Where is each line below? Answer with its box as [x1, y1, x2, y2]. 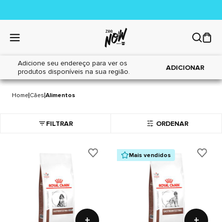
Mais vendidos [129, 151, 171, 159]
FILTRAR [46, 119, 73, 128]
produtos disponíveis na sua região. [18, 67, 130, 76]
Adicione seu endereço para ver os [18, 59, 128, 67]
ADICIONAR [166, 63, 204, 72]
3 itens [183, 71, 202, 78]
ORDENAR [156, 119, 189, 128]
